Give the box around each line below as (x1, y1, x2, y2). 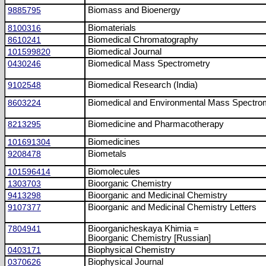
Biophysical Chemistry (88, 245, 175, 255)
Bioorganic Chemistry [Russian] (88, 233, 211, 243)
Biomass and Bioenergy (88, 5, 180, 15)
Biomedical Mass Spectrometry (88, 59, 210, 68)
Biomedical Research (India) (88, 80, 198, 90)
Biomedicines (88, 137, 140, 147)
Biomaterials (88, 23, 136, 33)
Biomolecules (88, 167, 140, 176)
